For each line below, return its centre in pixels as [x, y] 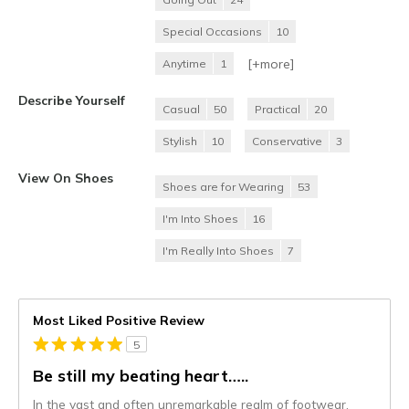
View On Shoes [66, 178]
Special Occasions [212, 32]
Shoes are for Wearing [223, 187]
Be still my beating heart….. [141, 376]
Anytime [184, 64]
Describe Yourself [72, 100]
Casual [181, 110]
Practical [278, 110]
